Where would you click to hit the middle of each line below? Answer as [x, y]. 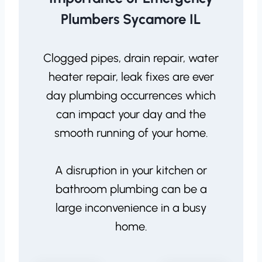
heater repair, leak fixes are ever [131, 77]
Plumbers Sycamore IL [131, 19]
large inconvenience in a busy [131, 208]
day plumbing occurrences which [131, 96]
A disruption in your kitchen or [131, 170]
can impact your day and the [131, 114]
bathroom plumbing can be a [131, 189]
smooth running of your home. [131, 133]
